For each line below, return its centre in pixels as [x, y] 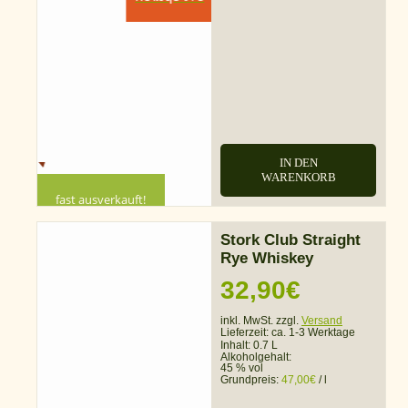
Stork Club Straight [291, 240]
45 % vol [242, 368]
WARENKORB [298, 178]
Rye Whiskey [267, 259]
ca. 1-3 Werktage [313, 333]
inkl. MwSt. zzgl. [261, 321]
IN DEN [298, 163]
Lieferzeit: [246, 333]
